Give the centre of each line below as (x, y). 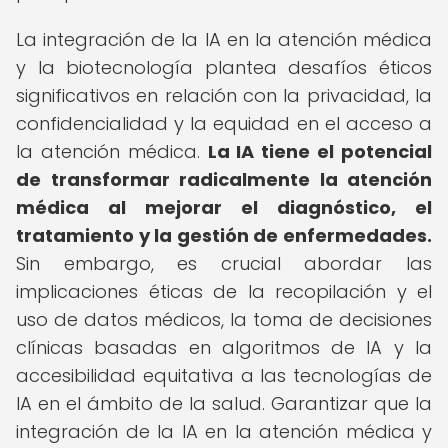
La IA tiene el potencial (320, 151)
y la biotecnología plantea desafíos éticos (224, 67)
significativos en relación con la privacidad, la (224, 95)
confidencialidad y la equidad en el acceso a (224, 123)
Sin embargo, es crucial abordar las (224, 263)
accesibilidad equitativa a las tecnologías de (224, 375)
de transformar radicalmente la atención (224, 179)
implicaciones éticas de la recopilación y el (224, 291)
